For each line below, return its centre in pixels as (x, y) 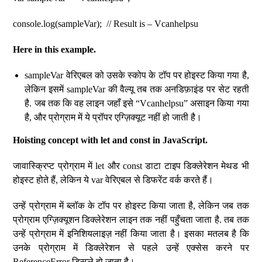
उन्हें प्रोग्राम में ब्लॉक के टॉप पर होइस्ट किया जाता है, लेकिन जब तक (131, 206)
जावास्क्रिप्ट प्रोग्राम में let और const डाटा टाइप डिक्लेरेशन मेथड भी (131, 166)
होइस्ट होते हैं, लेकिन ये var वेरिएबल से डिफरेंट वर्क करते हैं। (113, 180)
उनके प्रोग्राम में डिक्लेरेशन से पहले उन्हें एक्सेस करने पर (131, 248)
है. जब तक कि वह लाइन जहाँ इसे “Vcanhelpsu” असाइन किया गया (137, 103)
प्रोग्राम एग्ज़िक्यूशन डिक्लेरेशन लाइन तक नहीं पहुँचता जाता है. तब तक (131, 220)
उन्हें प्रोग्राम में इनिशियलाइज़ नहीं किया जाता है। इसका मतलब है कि (131, 234)
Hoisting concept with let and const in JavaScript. (111, 140)
